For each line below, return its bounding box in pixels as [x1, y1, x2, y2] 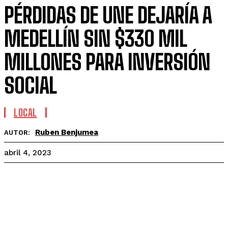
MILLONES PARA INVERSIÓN [4, 49, 210, 75]
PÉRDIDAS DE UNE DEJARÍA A [4, 3, 212, 28]
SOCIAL [4, 73, 56, 98]
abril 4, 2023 [4, 148, 51, 158]
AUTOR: [4, 129, 30, 136]
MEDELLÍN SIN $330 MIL [4, 26, 187, 51]
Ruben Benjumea [35, 128, 98, 137]
